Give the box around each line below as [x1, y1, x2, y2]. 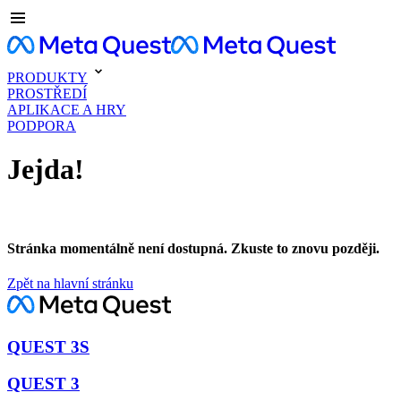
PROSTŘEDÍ [7, 86, 87, 101]
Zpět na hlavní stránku [7, 276, 133, 292]
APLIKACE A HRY [7, 102, 126, 117]
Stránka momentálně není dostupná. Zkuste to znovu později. [7, 241, 380, 257]
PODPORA [7, 118, 76, 133]
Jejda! [7, 153, 84, 186]
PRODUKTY [7, 70, 88, 85]
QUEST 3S [7, 337, 90, 357]
